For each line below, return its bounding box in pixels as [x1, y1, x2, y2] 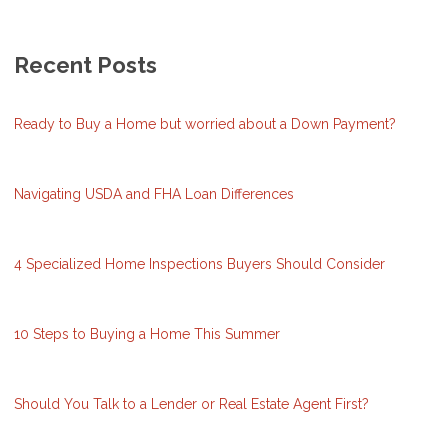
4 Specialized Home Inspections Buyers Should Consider [14, 256, 385, 273]
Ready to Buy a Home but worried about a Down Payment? [14, 116, 396, 133]
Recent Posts [14, 52, 157, 79]
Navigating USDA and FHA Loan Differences [14, 186, 294, 203]
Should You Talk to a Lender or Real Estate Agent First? [14, 396, 369, 413]
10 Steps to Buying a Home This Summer [14, 326, 280, 343]
